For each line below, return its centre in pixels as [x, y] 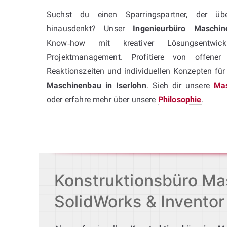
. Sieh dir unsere [180, 85]
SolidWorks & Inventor [140, 201]
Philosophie [180, 99]
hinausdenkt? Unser [90, 28]
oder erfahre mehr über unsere [102, 99]
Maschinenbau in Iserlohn [97, 85]
